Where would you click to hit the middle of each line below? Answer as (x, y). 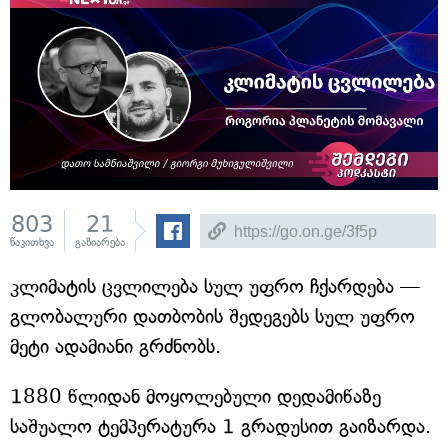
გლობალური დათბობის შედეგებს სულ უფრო (212, 317)
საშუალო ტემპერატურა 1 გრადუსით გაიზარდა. (220, 427)
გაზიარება (100, 243)
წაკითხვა (32, 243)
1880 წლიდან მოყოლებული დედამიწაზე (195, 397)
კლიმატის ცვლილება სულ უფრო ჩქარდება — (215, 287)
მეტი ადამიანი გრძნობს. (115, 347)
